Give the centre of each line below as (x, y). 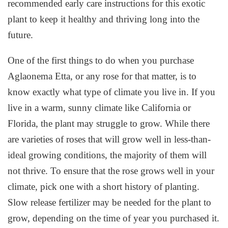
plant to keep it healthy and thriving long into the (104, 19)
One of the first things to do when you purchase (101, 60)
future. (21, 35)
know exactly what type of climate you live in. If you (112, 92)
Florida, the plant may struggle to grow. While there (109, 123)
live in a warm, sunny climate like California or (99, 107)
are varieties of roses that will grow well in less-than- (109, 139)
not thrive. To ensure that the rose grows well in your (111, 170)
